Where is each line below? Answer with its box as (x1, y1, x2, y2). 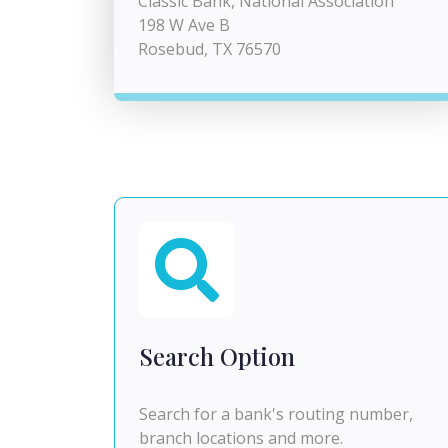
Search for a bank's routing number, (139, 403, 413, 425)
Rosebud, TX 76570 (138, 38, 281, 60)
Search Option (139, 340, 295, 372)
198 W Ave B (138, 14, 230, 36)
